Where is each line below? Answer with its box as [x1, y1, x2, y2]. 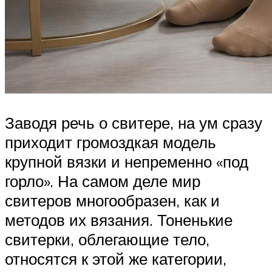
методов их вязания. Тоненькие [5, 210, 233, 230]
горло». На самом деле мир [5, 171, 200, 191]
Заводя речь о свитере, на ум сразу [5, 113, 262, 133]
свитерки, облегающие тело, [5, 229, 209, 250]
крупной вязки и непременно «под [5, 152, 248, 172]
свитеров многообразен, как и [5, 191, 220, 211]
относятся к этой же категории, [5, 249, 226, 269]
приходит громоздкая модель [5, 132, 216, 152]
